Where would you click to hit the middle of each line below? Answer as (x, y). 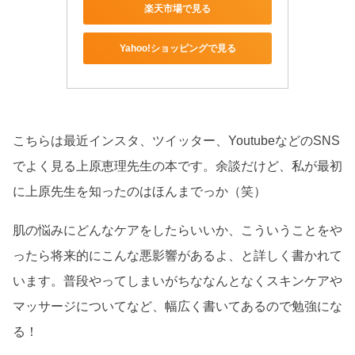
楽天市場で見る (177, 8)
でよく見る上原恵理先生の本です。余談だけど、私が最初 (177, 166)
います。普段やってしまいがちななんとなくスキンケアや (177, 281)
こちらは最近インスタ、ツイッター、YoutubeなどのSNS (176, 140)
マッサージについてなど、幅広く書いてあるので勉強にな (177, 307)
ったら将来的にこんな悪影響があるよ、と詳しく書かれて (177, 256)
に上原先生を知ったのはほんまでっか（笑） (139, 191)
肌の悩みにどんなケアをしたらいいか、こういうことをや (177, 231)
